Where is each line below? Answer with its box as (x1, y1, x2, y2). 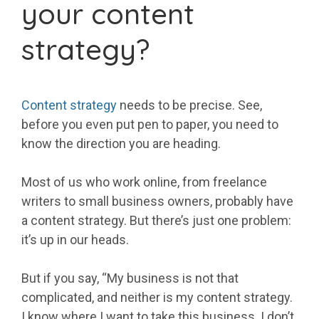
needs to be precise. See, (117, 98, 262, 113)
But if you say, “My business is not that (21, 271, 239, 286)
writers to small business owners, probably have (21, 194, 293, 209)
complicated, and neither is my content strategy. (21, 290, 293, 305)
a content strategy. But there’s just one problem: (21, 213, 291, 229)
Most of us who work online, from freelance (21, 174, 267, 190)
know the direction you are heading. (21, 136, 221, 152)
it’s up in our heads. (21, 232, 129, 248)
